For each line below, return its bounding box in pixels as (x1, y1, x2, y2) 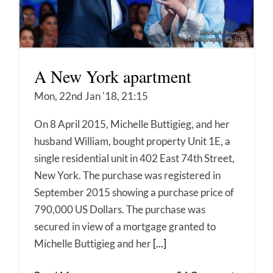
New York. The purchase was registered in (34, 168, 221, 182)
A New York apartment (34, 64, 191, 88)
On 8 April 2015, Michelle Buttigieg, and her (34, 117, 230, 130)
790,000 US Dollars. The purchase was (34, 202, 205, 216)
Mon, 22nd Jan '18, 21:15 (34, 89, 148, 102)
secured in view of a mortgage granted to (34, 219, 216, 233)
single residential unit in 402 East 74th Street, (34, 151, 235, 165)
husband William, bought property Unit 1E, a (34, 134, 230, 147)
